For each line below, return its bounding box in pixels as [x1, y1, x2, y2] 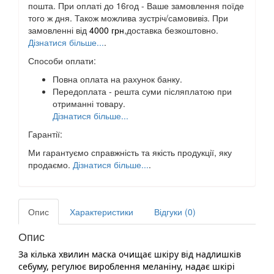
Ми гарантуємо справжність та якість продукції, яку [28, 146, 232, 158]
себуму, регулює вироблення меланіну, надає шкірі [18, 260, 235, 272]
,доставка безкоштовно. [124, 23, 218, 36]
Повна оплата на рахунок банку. [53, 72, 182, 85]
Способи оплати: [28, 54, 96, 67]
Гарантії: [28, 127, 62, 140]
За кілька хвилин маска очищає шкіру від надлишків [18, 248, 241, 260]
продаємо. [28, 158, 73, 171]
